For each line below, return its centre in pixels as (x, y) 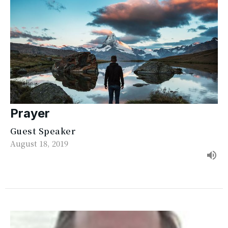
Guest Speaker (43, 131)
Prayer (30, 113)
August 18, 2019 (39, 144)
